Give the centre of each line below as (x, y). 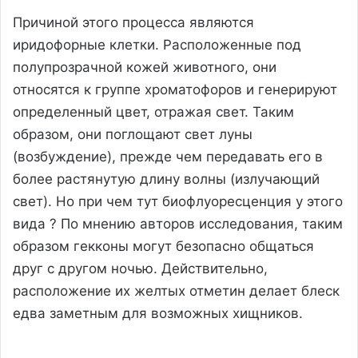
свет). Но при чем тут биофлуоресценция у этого (178, 201)
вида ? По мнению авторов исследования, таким (178, 223)
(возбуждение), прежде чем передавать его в (168, 156)
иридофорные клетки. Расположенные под (157, 44)
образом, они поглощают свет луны (133, 134)
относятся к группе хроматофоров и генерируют (175, 89)
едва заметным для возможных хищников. (158, 313)
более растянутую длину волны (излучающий (166, 179)
